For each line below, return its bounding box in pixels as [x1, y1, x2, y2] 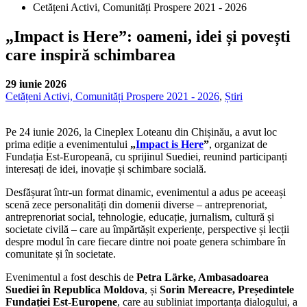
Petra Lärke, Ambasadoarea [136, 271, 269, 283]
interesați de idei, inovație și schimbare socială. [5, 162, 206, 175]
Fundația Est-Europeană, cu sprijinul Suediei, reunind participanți [5, 150, 287, 162]
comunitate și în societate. [5, 247, 116, 260]
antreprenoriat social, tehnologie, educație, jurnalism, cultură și [5, 210, 274, 223]
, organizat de [209, 138, 267, 150]
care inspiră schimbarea [5, 45, 175, 64]
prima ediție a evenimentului [5, 138, 130, 150]
